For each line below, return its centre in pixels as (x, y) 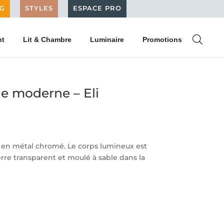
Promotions (162, 39)
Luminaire (107, 39)
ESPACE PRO (97, 8)
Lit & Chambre (47, 39)
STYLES (39, 8)
